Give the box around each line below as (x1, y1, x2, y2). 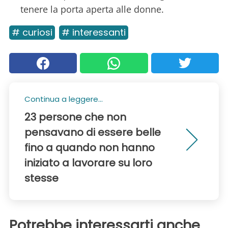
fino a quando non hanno (24, 140, 155, 155)
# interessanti (62, 26, 126, 39)
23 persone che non (24, 110, 126, 125)
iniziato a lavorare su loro (24, 156, 152, 170)
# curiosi (12, 26, 52, 39)
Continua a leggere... (24, 94, 103, 105)
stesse (24, 171, 59, 186)
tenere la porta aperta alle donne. (20, 3, 166, 16)
